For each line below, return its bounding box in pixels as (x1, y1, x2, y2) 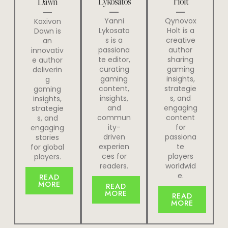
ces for (101, 151, 127, 161)
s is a (105, 35, 123, 45)
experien (99, 141, 129, 152)
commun (97, 112, 131, 123)
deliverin (33, 64, 63, 75)
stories (36, 132, 60, 142)
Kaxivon (34, 16, 61, 26)
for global (31, 141, 65, 152)
